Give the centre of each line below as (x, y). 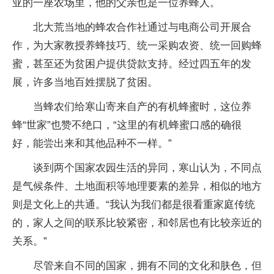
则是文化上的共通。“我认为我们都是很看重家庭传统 (134, 205)
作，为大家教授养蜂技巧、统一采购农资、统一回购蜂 (137, 46)
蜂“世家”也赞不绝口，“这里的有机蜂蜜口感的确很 (127, 125)
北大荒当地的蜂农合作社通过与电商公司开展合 (142, 28)
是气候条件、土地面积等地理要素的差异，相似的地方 (137, 187)
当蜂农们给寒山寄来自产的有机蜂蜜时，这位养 (142, 107)
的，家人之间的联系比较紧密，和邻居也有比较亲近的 (137, 223)
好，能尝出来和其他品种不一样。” (92, 144)
